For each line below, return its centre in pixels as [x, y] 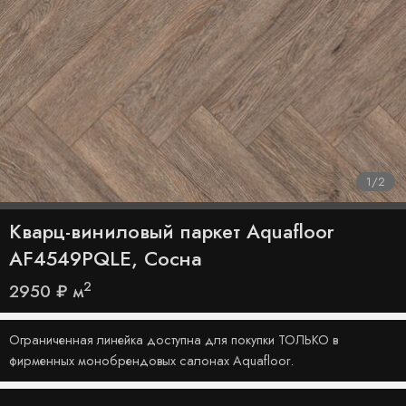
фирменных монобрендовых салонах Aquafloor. [151, 360]
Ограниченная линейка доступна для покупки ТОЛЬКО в [174, 339]
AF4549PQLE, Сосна [106, 259]
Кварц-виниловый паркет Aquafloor [172, 232]
